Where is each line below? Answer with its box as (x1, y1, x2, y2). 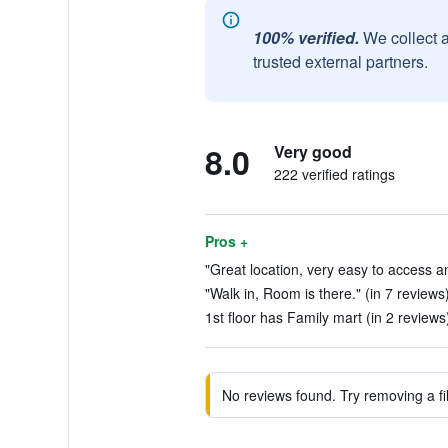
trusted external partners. (252, 50, 428, 73)
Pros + (204, 231, 248, 251)
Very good (273, 140, 352, 163)
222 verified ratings (273, 164, 395, 184)
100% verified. (252, 26, 359, 49)
